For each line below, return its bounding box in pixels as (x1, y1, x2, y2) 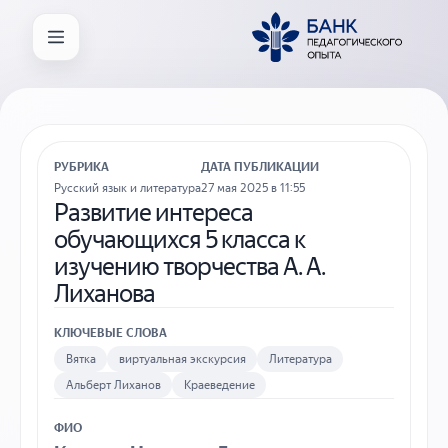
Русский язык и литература (54, 181, 201, 196)
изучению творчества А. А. (54, 250, 326, 281)
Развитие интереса (54, 196, 254, 227)
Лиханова (54, 277, 156, 308)
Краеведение (183, 377, 255, 393)
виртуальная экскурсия (118, 350, 246, 366)
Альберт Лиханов (65, 377, 161, 393)
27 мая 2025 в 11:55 (201, 181, 305, 196)
